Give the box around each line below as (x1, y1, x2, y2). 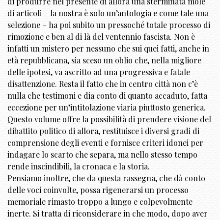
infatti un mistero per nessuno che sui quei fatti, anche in (7, 43, 209, 54)
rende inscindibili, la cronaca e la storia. (7, 161, 150, 172)
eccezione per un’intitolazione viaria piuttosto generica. (7, 102, 206, 113)
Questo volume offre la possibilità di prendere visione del (7, 114, 211, 125)
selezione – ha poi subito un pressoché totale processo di (7, 20, 210, 30)
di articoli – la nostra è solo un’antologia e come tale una (7, 8, 209, 19)
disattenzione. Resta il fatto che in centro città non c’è (7, 79, 198, 89)
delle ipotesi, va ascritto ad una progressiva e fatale (7, 67, 190, 78)
